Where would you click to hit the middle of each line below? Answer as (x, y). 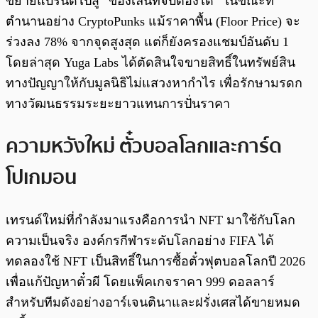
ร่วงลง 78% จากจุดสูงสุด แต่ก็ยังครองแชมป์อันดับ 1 (147, 42)
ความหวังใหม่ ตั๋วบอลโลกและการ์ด (144, 146)
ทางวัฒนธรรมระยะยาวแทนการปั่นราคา (118, 104)
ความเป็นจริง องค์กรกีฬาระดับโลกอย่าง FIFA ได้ (140, 240)
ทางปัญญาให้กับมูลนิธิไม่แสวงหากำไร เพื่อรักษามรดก (154, 83)
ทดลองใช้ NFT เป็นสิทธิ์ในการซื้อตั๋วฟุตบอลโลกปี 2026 (155, 261)
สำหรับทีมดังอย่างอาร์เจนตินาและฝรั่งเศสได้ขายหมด (153, 302)
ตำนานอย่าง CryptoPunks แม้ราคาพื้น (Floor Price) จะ (153, 22)
